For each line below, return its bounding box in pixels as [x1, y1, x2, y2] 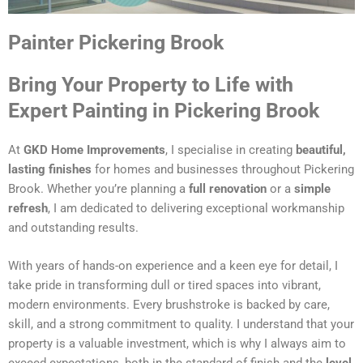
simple [294, 181, 331, 197]
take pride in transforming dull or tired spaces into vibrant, [8, 278, 321, 293]
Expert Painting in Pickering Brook [8, 99, 319, 123]
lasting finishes [8, 162, 92, 177]
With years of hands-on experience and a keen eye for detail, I [8, 258, 338, 274]
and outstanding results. [8, 220, 139, 236]
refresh [8, 201, 48, 216]
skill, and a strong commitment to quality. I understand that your [8, 317, 354, 332]
